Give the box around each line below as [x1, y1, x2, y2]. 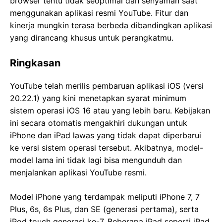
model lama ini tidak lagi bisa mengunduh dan [10, 155, 182, 165]
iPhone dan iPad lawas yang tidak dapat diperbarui [10, 130, 201, 140]
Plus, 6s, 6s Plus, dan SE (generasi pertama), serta [10, 204, 199, 214]
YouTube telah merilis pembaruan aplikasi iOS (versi [10, 80, 204, 91]
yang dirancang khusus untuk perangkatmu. [10, 32, 173, 43]
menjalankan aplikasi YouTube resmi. [10, 167, 147, 177]
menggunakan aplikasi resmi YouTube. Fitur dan [10, 7, 188, 18]
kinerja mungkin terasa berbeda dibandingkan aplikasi [10, 20, 212, 30]
